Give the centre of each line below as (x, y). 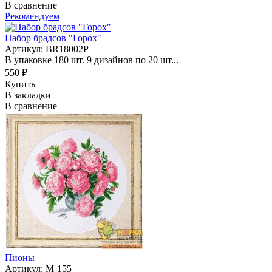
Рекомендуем (32, 16)
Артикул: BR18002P (47, 49)
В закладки (28, 95)
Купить (20, 84)
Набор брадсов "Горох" (53, 38)
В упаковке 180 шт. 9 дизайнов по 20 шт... (92, 59)
